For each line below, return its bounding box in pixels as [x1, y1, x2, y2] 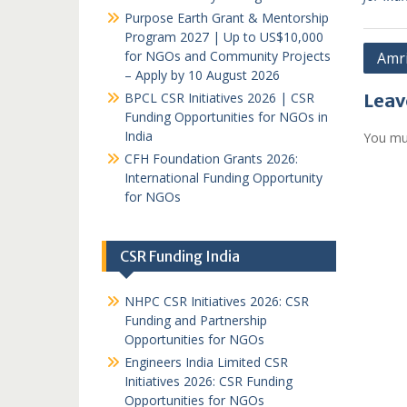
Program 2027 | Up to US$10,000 [124, 28, 323, 45]
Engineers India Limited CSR [124, 353, 288, 371]
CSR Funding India [120, 247, 240, 265]
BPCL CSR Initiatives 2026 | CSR [124, 89, 314, 106]
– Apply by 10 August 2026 [124, 66, 280, 84]
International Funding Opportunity [124, 169, 323, 186]
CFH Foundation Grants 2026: [124, 150, 298, 167]
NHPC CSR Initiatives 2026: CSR [124, 293, 309, 310]
